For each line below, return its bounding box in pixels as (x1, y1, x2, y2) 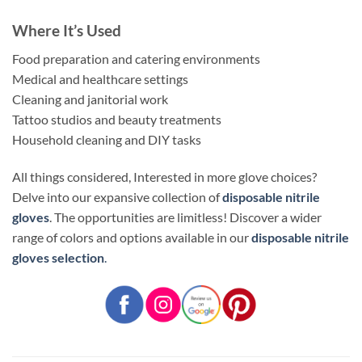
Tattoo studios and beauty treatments (12, 112, 221, 128)
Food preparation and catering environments (12, 51, 260, 67)
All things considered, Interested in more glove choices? (12, 168, 317, 184)
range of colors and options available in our (12, 229, 251, 245)
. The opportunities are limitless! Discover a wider (49, 208, 322, 225)
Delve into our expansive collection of (12, 188, 220, 204)
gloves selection (12, 249, 104, 265)
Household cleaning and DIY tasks (12, 132, 201, 148)
